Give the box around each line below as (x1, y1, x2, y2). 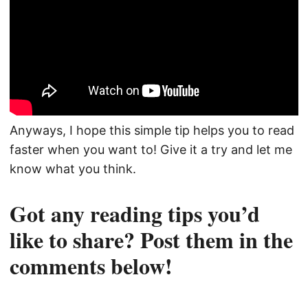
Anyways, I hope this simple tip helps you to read (10, 123, 294, 138)
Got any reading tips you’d (10, 197, 260, 230)
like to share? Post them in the (10, 223, 293, 256)
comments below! (10, 250, 173, 283)
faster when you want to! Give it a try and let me (10, 142, 292, 157)
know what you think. (10, 162, 136, 177)
